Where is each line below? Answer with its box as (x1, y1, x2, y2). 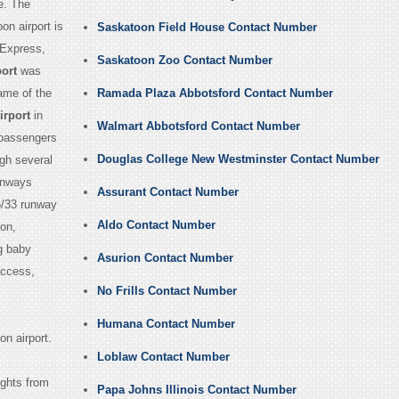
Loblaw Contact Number (96, 350, 230, 364)
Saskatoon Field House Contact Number (96, 20, 317, 35)
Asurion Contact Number (96, 251, 233, 265)
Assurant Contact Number (96, 185, 239, 199)
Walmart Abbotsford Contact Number (96, 119, 300, 134)
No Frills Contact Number (96, 284, 237, 298)
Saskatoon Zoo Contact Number (96, 53, 273, 68)
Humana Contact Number (96, 317, 235, 331)
